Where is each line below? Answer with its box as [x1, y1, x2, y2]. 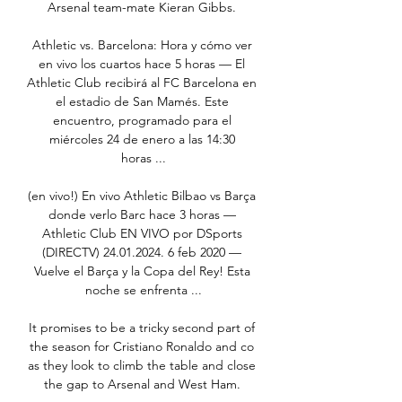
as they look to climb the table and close [28, 357, 256, 374]
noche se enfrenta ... [85, 282, 202, 299]
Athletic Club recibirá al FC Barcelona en [27, 74, 257, 92]
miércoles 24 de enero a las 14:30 [48, 131, 235, 148]
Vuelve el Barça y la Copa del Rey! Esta [33, 263, 250, 280]
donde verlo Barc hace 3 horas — [48, 206, 236, 223]
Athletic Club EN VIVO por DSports [41, 225, 242, 242]
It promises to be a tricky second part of [29, 319, 255, 336]
